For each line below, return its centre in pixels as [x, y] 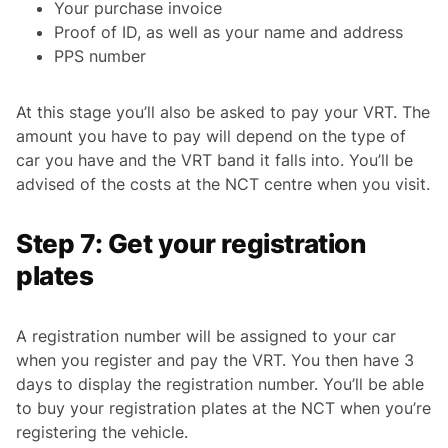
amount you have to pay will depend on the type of [211, 135]
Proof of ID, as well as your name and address [228, 31]
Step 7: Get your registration [191, 243]
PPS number [100, 55]
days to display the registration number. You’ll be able [220, 383]
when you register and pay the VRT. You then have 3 [215, 359]
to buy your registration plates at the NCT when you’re [223, 407]
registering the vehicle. [102, 431]
